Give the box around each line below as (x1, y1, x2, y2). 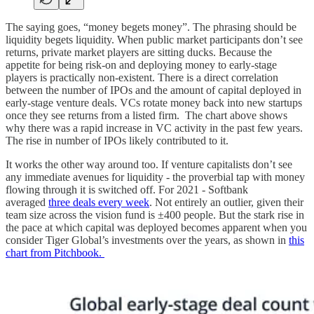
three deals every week (48, 196, 149, 209)
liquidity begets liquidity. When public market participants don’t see (6, 34, 303, 46)
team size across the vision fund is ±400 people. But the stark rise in (6, 209, 304, 221)
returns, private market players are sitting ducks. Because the (6, 46, 272, 59)
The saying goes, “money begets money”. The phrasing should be (6, 21, 296, 34)
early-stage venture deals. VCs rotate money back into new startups (6, 97, 302, 109)
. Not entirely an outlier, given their (149, 196, 303, 209)
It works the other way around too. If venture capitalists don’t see (6, 158, 292, 171)
